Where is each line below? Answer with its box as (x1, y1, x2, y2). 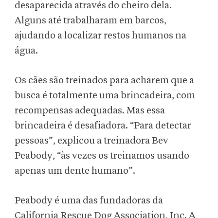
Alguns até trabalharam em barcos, (15, 16, 166, 26)
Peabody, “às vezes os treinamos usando (15, 151, 189, 161)
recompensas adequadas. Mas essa (15, 106, 165, 116)
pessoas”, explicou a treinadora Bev (15, 136, 168, 146)
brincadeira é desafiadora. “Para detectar (15, 121, 191, 131)
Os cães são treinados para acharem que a (15, 75, 194, 86)
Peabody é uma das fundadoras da (15, 196, 163, 206)
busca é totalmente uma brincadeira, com (15, 91, 195, 101)
